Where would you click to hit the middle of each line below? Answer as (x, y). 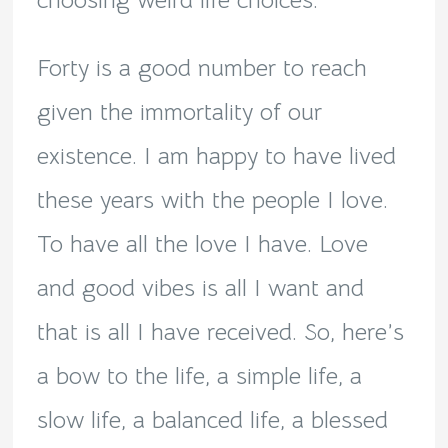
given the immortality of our (179, 112)
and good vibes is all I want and (200, 288)
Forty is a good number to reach (201, 68)
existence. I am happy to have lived (216, 156)
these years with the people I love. (212, 200)
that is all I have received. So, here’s (220, 332)
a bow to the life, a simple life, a (199, 376)
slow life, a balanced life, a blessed (212, 420)
